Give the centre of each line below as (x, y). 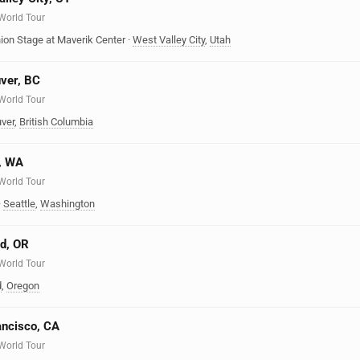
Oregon (23, 286)
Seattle (19, 204)
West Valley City (169, 40)
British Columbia (56, 122)
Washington (67, 204)
